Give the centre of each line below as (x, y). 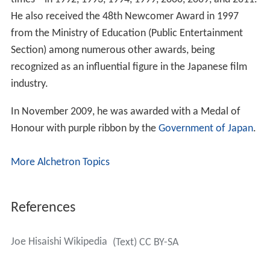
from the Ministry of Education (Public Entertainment (127, 34)
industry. (29, 84)
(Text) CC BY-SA (145, 243)
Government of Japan (206, 129)
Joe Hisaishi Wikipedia (59, 242)
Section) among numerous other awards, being (112, 51)
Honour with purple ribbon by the (84, 129)
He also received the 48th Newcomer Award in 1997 (124, 17)
